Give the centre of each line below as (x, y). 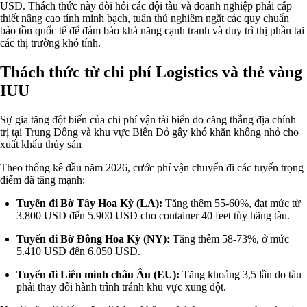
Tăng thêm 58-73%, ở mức (230, 238)
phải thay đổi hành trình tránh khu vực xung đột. (121, 286)
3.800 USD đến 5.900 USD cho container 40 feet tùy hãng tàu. (153, 215)
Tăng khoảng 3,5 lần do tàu (241, 274)
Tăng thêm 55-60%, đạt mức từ (232, 203)
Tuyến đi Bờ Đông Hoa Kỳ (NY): (93, 238)
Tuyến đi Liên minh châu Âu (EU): (98, 274)
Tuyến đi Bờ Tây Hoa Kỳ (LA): (89, 203)
